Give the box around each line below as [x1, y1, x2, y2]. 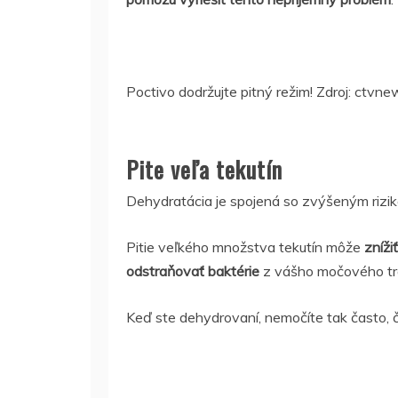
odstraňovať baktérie [126, 262, 259, 280]
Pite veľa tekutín [126, 152, 283, 187]
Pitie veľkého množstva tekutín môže [126, 238, 364, 256]
